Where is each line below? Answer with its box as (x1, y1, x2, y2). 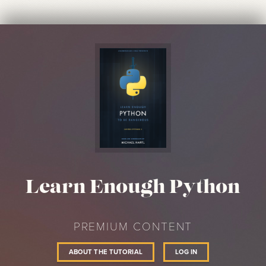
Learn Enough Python (26, 178, 240, 198)
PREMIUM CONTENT (73, 218, 193, 234)
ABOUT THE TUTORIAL (68, 246, 142, 256)
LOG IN (175, 246, 198, 256)
